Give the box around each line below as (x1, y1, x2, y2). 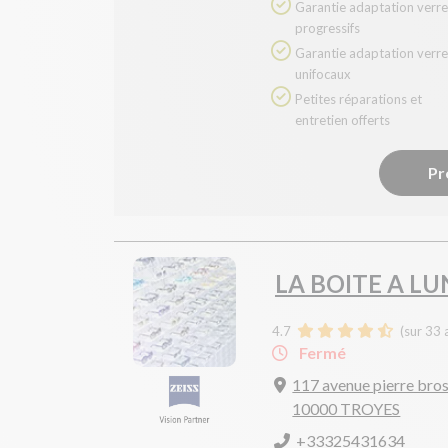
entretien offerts (295, 111, 390, 128)
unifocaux (295, 65, 351, 82)
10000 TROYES (292, 398, 401, 418)
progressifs (295, 19, 360, 36)
